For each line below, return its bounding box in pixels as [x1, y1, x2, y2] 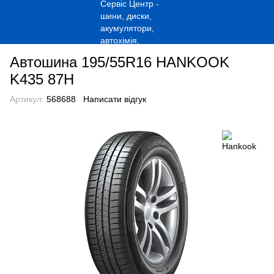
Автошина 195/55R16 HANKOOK [10, 54, 229, 70]
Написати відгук [83, 94, 146, 104]
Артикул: [10, 94, 44, 104]
